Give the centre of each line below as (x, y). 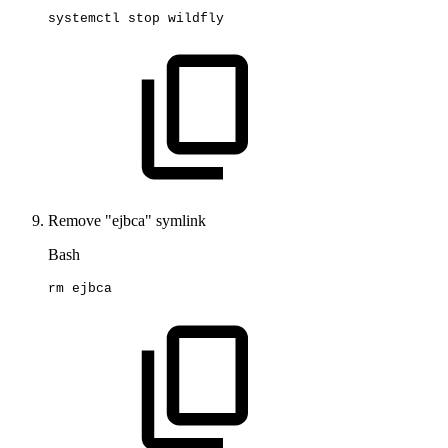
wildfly (196, 18)
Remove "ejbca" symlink (127, 220)
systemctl (84, 18)
